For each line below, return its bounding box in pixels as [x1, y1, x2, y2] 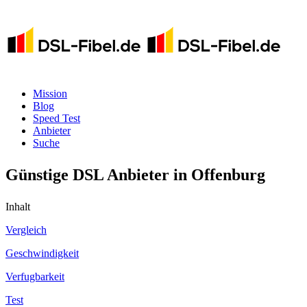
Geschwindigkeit [5, 247, 79, 259]
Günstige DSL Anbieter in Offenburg [5, 166, 265, 184]
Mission [33, 88, 67, 99]
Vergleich [5, 224, 47, 236]
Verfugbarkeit [5, 271, 64, 282]
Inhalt [5, 201, 30, 212]
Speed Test [33, 112, 80, 124]
